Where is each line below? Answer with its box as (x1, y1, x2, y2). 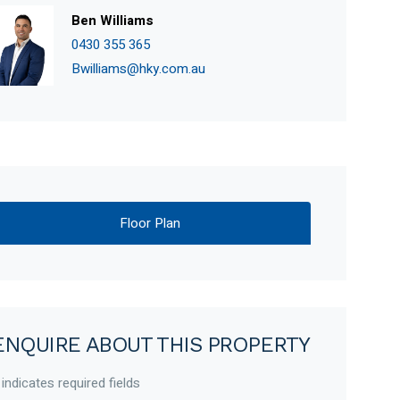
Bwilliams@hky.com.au (71, 59, 206, 79)
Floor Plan (120, 212, 181, 233)
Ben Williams (71, 11, 154, 30)
